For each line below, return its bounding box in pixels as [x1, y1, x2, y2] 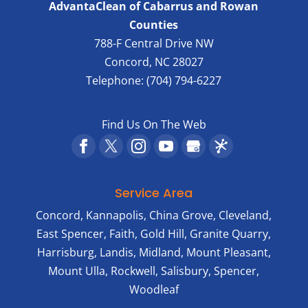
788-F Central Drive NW [93, 36, 214, 51]
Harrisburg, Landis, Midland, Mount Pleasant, [36, 245, 271, 261]
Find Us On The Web [101, 117, 206, 132]
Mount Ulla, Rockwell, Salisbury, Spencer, [48, 263, 260, 279]
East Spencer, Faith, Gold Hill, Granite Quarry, [36, 226, 272, 242]
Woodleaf [129, 282, 179, 298]
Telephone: [86, 73, 147, 88]
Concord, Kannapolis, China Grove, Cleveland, [36, 208, 272, 223]
